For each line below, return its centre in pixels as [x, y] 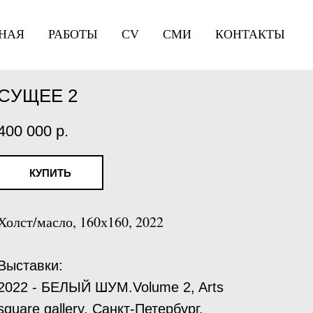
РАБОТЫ [73, 34]
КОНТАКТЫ [250, 34]
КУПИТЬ [50, 173]
